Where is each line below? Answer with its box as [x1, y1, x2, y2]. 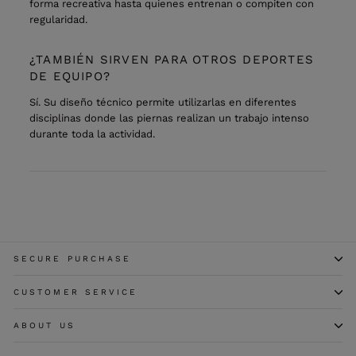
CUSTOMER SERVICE [14, 287, 138, 297]
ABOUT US [14, 320, 75, 331]
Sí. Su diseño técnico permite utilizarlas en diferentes [29, 96, 296, 108]
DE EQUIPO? [29, 69, 110, 83]
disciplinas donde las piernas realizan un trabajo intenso [29, 112, 309, 124]
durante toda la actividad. [29, 128, 155, 140]
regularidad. [29, 14, 87, 25]
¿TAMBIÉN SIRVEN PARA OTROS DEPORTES [29, 52, 315, 67]
